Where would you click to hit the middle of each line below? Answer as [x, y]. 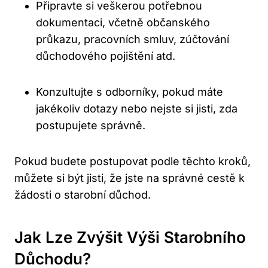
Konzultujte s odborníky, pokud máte [130, 92]
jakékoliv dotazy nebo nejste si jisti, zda [137, 109]
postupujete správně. [91, 126]
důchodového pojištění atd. [106, 56]
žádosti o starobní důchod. [83, 195]
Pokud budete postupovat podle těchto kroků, [133, 162]
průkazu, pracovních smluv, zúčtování [133, 39]
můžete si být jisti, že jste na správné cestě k [130, 178]
